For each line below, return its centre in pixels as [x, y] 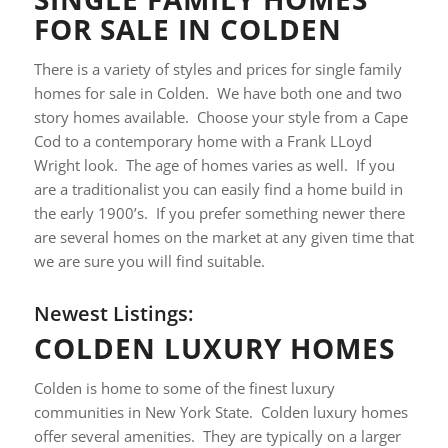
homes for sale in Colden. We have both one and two [217, 93]
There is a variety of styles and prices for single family [217, 69]
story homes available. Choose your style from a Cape [220, 117]
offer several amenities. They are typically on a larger [217, 435]
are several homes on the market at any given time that [223, 237]
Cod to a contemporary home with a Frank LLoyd [202, 141]
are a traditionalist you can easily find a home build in [218, 189]
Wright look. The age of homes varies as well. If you [214, 165]
